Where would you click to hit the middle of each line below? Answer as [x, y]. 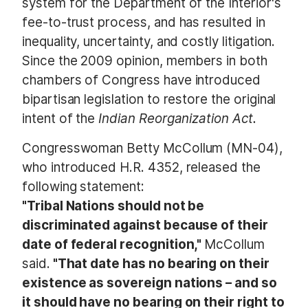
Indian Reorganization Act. [177, 118]
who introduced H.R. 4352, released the [141, 168]
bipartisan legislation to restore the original [149, 99]
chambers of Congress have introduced [141, 80]
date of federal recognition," [113, 245]
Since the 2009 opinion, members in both [145, 60]
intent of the [60, 118]
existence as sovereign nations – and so [150, 283]
